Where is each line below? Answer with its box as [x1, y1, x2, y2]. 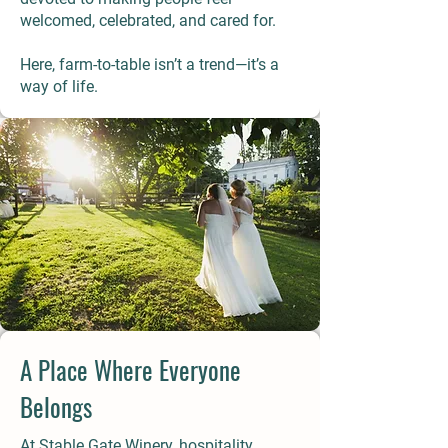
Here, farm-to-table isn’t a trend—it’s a [20, 55, 279, 74]
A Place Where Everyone [20, 351, 241, 388]
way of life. [20, 77, 98, 96]
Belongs [20, 388, 92, 425]
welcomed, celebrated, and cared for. [20, 11, 276, 30]
